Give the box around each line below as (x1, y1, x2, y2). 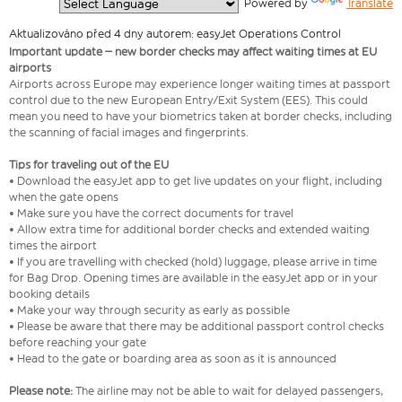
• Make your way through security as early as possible (9, 303, 293, 318)
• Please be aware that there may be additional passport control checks (9, 319, 384, 334)
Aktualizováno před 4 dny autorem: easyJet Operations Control (9, 27, 341, 41)
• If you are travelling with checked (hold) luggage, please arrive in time (9, 255, 377, 269)
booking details (9, 287, 92, 301)
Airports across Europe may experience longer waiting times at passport (9, 77, 390, 92)
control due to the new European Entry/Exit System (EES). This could (9, 93, 368, 108)
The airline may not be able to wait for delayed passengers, (75, 384, 383, 398)
